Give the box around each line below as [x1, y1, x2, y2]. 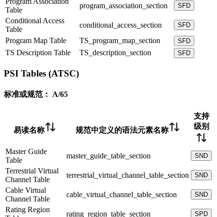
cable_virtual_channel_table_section [66, 190, 177, 199]
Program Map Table [5, 36, 66, 45]
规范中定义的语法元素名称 [75, 125, 169, 134]
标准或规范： [4, 90, 50, 98]
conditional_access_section [79, 20, 162, 29]
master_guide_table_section [66, 151, 151, 160]
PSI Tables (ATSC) [4, 68, 79, 79]
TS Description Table [5, 48, 71, 57]
